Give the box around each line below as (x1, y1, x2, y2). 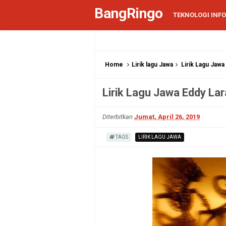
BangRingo (94, 5, 163, 22)
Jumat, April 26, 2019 (134, 113, 200, 121)
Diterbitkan (102, 113, 134, 121)
